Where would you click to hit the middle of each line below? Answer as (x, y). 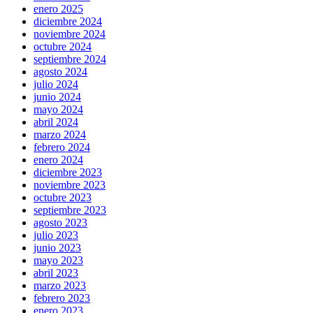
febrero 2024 (62, 147)
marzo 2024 (60, 134)
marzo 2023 (60, 285)
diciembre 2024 (68, 21)
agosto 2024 (60, 71)
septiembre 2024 (70, 59)
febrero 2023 (62, 298)
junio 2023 (57, 247)
